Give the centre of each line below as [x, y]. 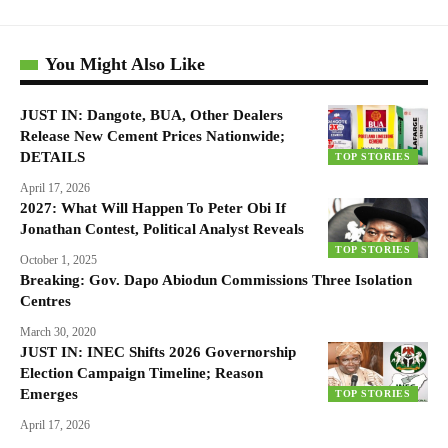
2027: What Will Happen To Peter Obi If [153, 208]
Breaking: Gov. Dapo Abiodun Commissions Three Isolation [216, 280]
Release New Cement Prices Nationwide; [152, 136]
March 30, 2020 [58, 332]
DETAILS [52, 157]
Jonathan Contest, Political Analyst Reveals [162, 229]
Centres [45, 301]
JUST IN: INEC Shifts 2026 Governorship [158, 352]
